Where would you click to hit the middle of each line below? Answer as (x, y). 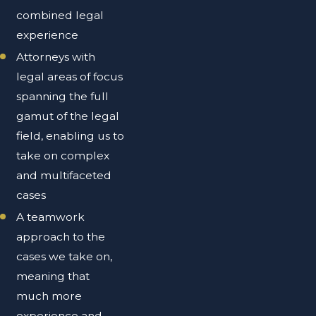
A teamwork (51, 217)
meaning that (53, 276)
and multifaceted (64, 176)
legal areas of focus (70, 77)
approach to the (61, 237)
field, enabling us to (71, 136)
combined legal (60, 16)
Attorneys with (56, 57)
